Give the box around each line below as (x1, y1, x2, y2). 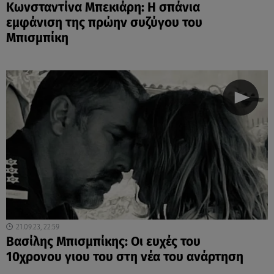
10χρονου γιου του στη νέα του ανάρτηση (6, 249, 243, 265)
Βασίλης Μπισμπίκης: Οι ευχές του (6, 234, 201, 250)
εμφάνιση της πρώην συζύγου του (6, 15, 202, 31)
